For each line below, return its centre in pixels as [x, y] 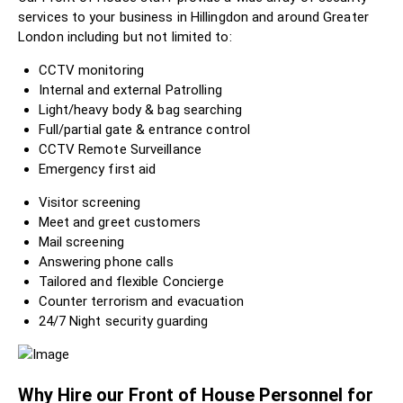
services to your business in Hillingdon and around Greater [193, 17]
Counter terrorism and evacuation [141, 301]
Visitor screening [90, 202]
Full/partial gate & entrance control [144, 129]
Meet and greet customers [119, 222]
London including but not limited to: [125, 36]
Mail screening [81, 242]
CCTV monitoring [91, 70]
